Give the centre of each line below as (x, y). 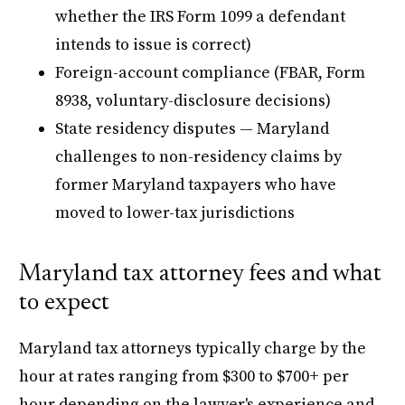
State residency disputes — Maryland (193, 128)
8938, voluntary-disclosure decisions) (193, 100)
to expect (65, 303)
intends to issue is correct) (154, 44)
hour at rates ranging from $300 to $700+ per (184, 376)
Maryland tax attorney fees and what (201, 274)
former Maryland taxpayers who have (196, 184)
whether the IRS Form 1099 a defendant (201, 16)
